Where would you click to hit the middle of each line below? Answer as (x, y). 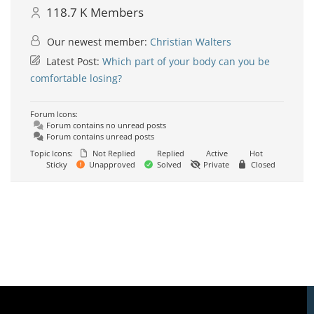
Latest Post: (74, 61)
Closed (262, 164)
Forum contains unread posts (99, 136)
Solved (168, 164)
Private (215, 164)
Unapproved (111, 164)
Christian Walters (191, 42)
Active (216, 153)
